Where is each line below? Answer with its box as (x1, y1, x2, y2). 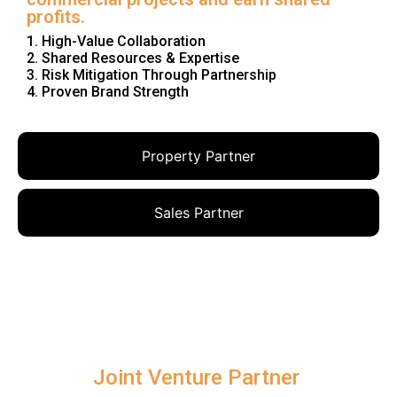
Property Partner (142, 147, 255, 166)
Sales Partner (153, 204, 244, 222)
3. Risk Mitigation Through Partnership (27, 66, 276, 84)
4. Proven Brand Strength (27, 83, 189, 101)
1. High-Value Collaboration (27, 33, 206, 51)
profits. (27, 6, 85, 28)
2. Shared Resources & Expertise (27, 50, 239, 67)
